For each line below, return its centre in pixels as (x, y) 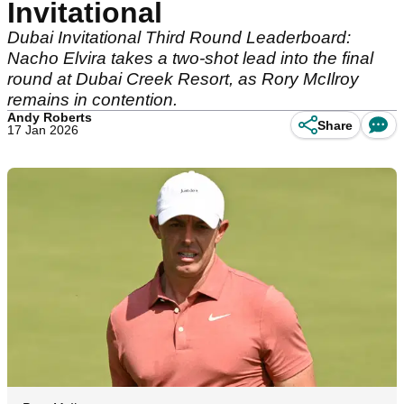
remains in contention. (92, 100)
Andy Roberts (50, 117)
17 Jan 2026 (43, 130)
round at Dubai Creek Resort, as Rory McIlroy (183, 79)
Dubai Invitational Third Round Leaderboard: (179, 37)
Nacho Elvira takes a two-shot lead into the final (190, 58)
